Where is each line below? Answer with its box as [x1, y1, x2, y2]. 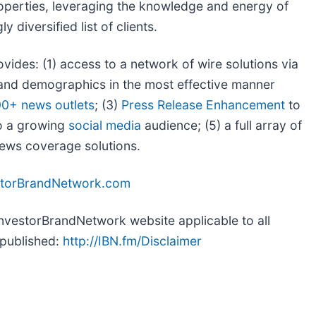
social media [68, 117, 141, 133]
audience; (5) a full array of [141, 117, 302, 133]
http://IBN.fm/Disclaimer [63, 233, 202, 248]
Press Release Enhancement [121, 97, 285, 112]
